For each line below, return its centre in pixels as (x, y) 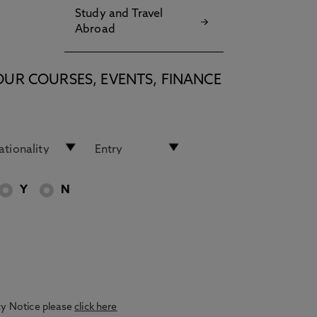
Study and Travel (119, 14)
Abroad (95, 30)
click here (96, 307)
